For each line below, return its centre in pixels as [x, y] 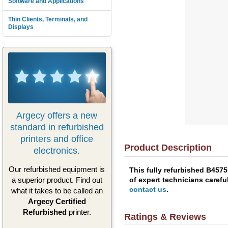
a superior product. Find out [57, 180]
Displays [21, 27]
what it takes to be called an [57, 191]
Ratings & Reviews [165, 217]
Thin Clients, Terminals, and [48, 19]
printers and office [57, 139]
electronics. [57, 150]
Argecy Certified [57, 202]
